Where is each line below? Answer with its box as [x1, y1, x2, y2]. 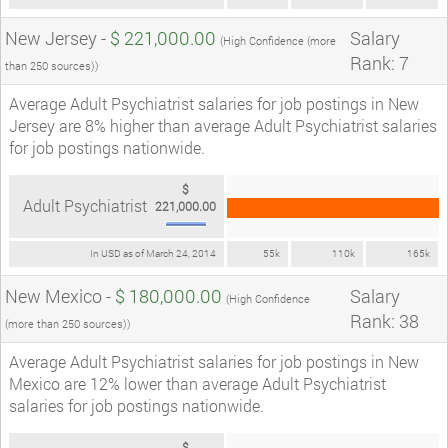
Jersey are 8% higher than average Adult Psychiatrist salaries [9, 114, 437, 136]
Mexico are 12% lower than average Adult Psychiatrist [9, 372, 386, 394]
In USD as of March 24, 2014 [90, 246, 216, 260]
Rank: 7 [350, 50, 409, 75]
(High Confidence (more [220, 32, 336, 48]
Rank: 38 [350, 308, 419, 333]
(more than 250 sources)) [5, 315, 131, 331]
